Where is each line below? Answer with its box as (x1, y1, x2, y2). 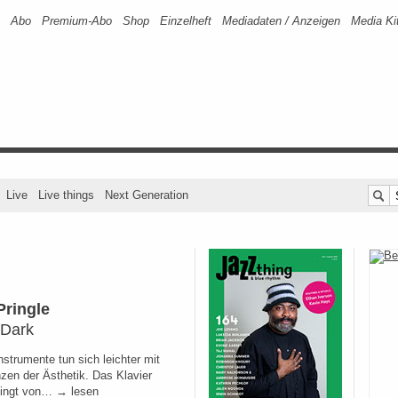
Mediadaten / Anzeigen (222, 14, 340, 28)
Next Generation (105, 188, 188, 202)
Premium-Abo (42, 14, 112, 28)
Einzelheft (160, 14, 211, 28)
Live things (38, 188, 94, 202)
